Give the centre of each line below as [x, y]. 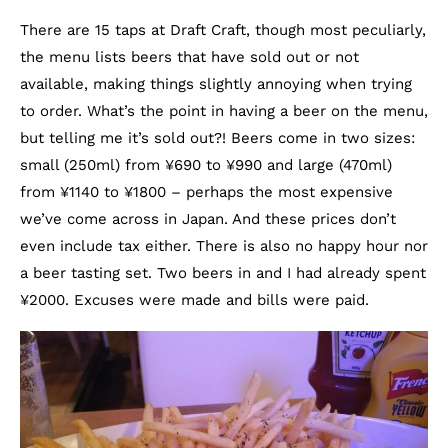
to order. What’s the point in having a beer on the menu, [224, 110]
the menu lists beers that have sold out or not [189, 56]
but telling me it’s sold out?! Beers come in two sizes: [217, 137]
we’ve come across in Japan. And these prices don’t [208, 218]
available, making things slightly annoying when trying [216, 83]
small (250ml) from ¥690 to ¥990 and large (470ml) [206, 164]
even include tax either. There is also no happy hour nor [224, 245]
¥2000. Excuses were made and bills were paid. [194, 299]
